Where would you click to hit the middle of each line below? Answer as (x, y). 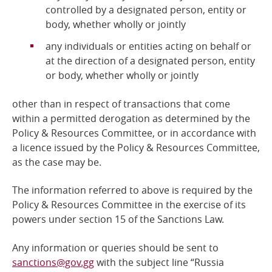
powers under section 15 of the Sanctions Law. (118, 219)
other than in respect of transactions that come (121, 104)
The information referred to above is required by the (132, 190)
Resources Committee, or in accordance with (154, 133)
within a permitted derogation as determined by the (131, 118)
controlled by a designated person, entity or (146, 9)
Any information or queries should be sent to (115, 247)
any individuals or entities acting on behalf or (148, 46)
